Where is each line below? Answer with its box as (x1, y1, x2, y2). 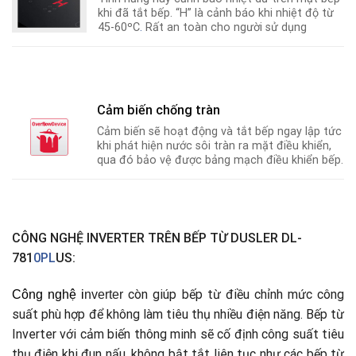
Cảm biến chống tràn (97, 102, 221, 118)
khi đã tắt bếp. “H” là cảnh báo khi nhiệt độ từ (98, 6, 335, 20)
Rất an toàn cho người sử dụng (142, 20, 308, 34)
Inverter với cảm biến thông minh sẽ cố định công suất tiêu (12, 327, 344, 342)
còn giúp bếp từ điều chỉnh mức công (123, 287, 345, 303)
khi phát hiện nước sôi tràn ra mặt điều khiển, (97, 138, 332, 153)
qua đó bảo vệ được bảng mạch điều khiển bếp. (97, 153, 344, 167)
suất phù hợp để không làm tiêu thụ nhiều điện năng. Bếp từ (12, 307, 344, 323)
